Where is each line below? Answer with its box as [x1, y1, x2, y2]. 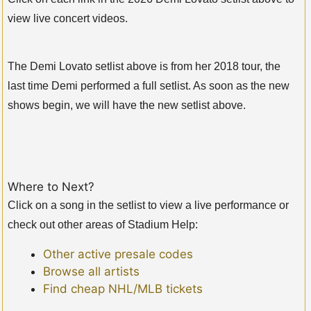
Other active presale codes [43, 246, 193, 261]
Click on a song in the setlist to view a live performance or [8, 199, 289, 211]
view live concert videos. [8, 12, 128, 24]
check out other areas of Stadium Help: [8, 218, 198, 230]
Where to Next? [8, 179, 94, 194]
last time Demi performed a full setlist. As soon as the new [8, 79, 289, 92]
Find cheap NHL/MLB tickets [43, 281, 203, 296]
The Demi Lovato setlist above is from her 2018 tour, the [8, 60, 280, 72]
